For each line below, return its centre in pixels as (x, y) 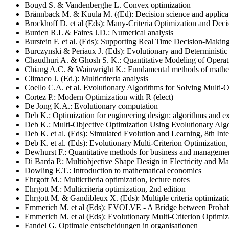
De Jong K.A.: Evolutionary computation (91, 106)
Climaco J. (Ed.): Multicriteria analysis (86, 78)
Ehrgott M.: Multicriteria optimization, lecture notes (107, 179)
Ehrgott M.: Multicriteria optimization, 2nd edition (105, 189)
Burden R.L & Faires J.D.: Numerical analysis (99, 32)
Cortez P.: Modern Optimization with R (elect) (99, 97)
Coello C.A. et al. (54, 87)
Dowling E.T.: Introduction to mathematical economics (113, 170)
